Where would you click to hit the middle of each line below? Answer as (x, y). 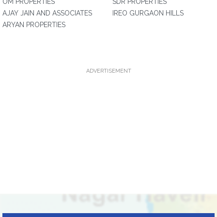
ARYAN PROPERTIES (34, 25)
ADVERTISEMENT (108, 71)
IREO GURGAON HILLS (148, 13)
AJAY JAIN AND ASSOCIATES (47, 13)
